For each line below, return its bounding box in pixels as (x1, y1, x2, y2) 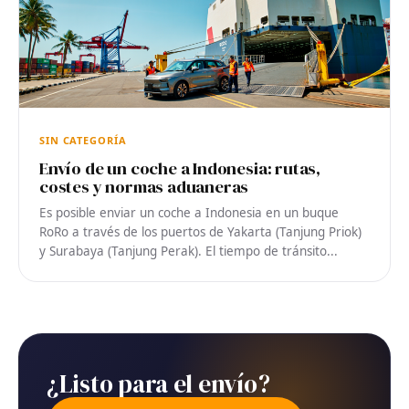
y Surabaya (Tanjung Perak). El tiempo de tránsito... (39, 242, 338, 259)
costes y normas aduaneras (39, 173, 249, 198)
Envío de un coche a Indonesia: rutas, (39, 155, 321, 180)
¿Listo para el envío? (47, 366, 270, 401)
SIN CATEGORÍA (39, 132, 127, 147)
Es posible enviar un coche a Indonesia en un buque (39, 204, 339, 221)
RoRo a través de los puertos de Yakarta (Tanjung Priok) (39, 223, 362, 240)
